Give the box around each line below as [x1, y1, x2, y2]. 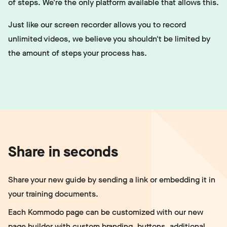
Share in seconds [8, 142, 118, 162]
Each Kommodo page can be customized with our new [8, 207, 203, 218]
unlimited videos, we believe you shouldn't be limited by [8, 33, 210, 45]
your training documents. [8, 188, 98, 200]
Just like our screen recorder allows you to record [8, 19, 186, 30]
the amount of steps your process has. [8, 48, 147, 59]
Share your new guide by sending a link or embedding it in [8, 174, 215, 185]
